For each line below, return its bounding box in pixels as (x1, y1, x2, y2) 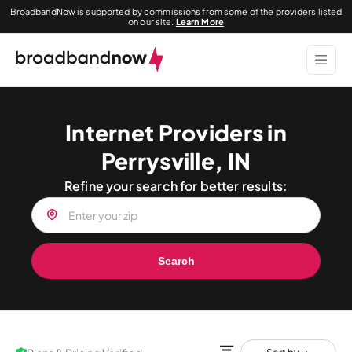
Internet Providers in (65, 119, 287, 146)
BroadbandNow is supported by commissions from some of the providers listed (9, 6, 343, 16)
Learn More (175, 16, 224, 27)
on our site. (128, 16, 176, 27)
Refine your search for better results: (64, 178, 288, 194)
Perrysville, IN (101, 147, 251, 174)
